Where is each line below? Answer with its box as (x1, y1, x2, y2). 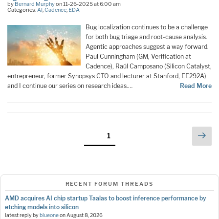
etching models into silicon (5, 203, 79, 211)
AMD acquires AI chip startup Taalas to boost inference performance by (5, 195, 206, 202)
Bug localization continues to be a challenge (86, 23, 208, 31)
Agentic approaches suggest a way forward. (86, 43, 209, 50)
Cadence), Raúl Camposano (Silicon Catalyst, (86, 62, 212, 70)
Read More (180, 82, 212, 89)
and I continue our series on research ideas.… (7, 82, 132, 89)
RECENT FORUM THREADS (65, 180, 154, 187)
